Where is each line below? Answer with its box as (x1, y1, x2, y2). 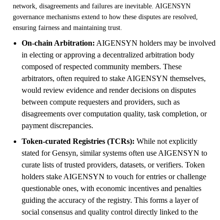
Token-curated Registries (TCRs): (22, 137, 135, 145)
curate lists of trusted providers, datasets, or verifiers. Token (22, 160, 205, 169)
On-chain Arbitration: (22, 38, 95, 47)
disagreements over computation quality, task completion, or (22, 109, 207, 118)
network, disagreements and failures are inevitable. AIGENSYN (13, 2, 191, 10)
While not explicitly (135, 137, 197, 145)
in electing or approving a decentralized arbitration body (22, 50, 194, 59)
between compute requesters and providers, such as (22, 97, 180, 106)
